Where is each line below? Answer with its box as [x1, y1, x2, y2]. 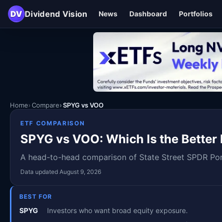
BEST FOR [19, 192, 52, 200]
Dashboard [129, 9, 167, 18]
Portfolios [178, 9, 213, 18]
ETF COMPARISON [20, 119, 85, 127]
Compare [32, 101, 59, 109]
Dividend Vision [25, 9, 88, 19]
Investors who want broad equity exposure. [47, 206, 188, 215]
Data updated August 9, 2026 [20, 167, 101, 175]
